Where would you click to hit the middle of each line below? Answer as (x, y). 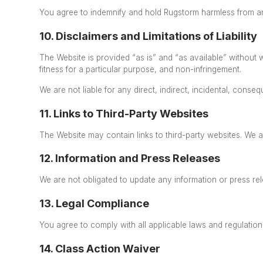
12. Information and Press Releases (130, 159)
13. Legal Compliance (95, 203)
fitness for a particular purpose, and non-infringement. (143, 69)
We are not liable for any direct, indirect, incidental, (135, 90)
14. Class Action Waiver (100, 248)
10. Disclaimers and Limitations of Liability (149, 36)
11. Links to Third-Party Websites (124, 113)
